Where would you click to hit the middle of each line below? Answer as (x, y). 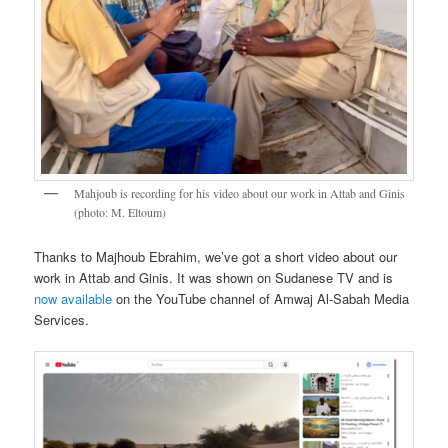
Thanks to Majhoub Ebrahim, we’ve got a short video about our (216, 257)
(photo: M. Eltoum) (120, 211)
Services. (62, 320)
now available (73, 299)
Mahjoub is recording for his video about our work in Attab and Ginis (240, 192)
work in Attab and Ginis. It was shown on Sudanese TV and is (214, 278)
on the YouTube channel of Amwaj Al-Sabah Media (261, 299)
